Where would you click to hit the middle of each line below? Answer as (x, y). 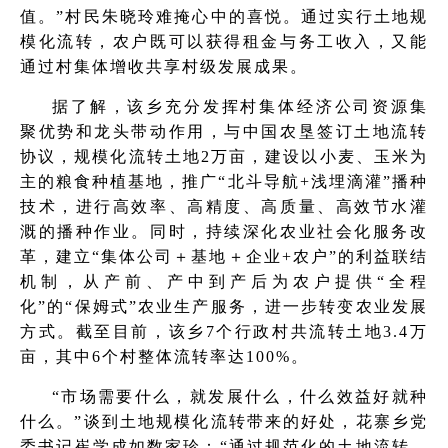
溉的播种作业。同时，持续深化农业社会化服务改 (224, 231)
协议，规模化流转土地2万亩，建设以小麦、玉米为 (224, 156)
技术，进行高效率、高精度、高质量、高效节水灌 (224, 206)
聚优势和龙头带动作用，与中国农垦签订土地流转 (224, 131)
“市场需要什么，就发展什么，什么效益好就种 (240, 396)
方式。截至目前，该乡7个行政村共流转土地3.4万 (224, 331)
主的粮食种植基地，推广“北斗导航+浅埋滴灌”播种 (224, 181)
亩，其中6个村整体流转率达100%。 (164, 356)
